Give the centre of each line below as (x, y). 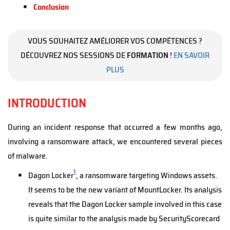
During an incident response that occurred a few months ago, (115, 127)
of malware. (28, 156)
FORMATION (148, 55)
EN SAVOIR (191, 55)
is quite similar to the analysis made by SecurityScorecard (124, 218)
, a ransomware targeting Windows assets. (147, 175)
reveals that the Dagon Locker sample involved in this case (125, 204)
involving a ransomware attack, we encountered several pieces (115, 141)
